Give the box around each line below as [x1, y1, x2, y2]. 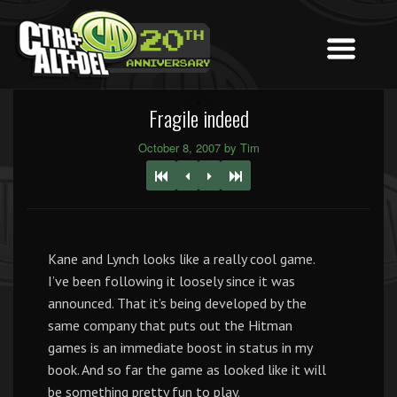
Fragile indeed [148, 102, 249, 134]
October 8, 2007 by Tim [137, 139, 260, 156]
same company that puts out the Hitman [48, 316, 292, 334]
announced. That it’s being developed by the [48, 294, 307, 312]
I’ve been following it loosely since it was [48, 272, 295, 290]
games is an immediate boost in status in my [48, 339, 312, 356]
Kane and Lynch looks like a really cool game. [48, 250, 315, 268]
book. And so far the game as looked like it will [48, 361, 326, 378]
